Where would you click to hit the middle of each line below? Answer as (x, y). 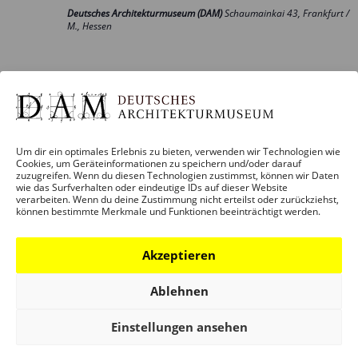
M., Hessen (89, 26)
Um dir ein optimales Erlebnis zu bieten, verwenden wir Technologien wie (178, 151)
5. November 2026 (110, 299)
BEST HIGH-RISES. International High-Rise (201, 338)
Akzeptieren (179, 255)
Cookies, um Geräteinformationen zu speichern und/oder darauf (159, 163)
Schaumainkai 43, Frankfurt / (287, 13)
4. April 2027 (192, 299)
